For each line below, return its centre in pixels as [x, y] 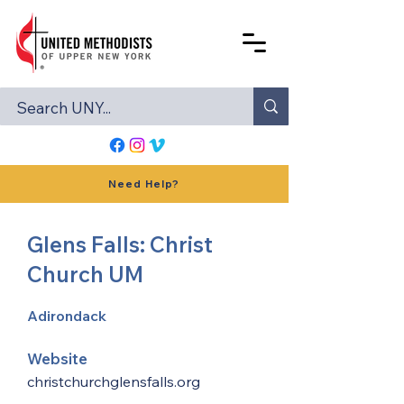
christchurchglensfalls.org [114, 381]
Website [57, 358]
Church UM [85, 274]
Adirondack [67, 316]
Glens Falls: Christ [120, 244]
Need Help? [144, 184]
